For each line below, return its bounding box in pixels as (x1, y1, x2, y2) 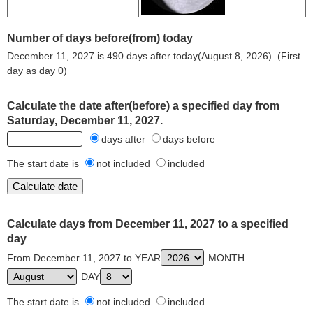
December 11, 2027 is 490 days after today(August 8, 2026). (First (7, 50, 300, 61)
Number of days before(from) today (7, 32, 193, 44)
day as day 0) (7, 65, 67, 76)
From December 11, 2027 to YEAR (7, 252, 161, 263)
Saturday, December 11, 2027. (7, 115, 163, 126)
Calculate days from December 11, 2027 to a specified (7, 218, 289, 230)
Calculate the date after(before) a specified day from (7, 100, 279, 112)
